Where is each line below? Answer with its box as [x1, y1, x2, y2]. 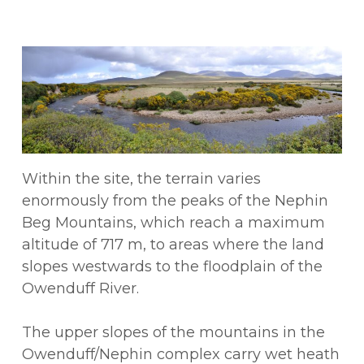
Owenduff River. [22, 279, 140, 298]
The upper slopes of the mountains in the [22, 323, 326, 342]
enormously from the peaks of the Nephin [22, 192, 329, 210]
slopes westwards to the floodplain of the [22, 258, 323, 276]
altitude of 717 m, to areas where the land [22, 236, 325, 254]
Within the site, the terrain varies [22, 170, 262, 188]
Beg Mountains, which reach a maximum [22, 214, 326, 232]
